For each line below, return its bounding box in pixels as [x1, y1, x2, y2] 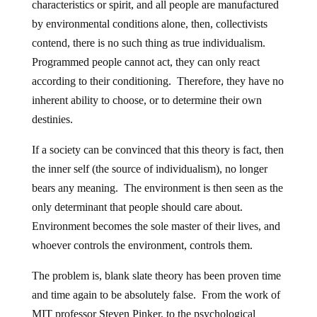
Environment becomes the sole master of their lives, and [31, 219, 280, 232]
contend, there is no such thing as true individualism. [31, 36, 268, 49]
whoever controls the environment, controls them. [31, 238, 253, 251]
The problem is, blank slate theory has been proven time [31, 269, 281, 282]
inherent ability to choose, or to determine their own [31, 93, 262, 106]
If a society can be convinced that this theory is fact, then [31, 143, 284, 156]
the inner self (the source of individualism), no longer [31, 162, 267, 175]
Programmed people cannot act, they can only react [31, 55, 260, 68]
